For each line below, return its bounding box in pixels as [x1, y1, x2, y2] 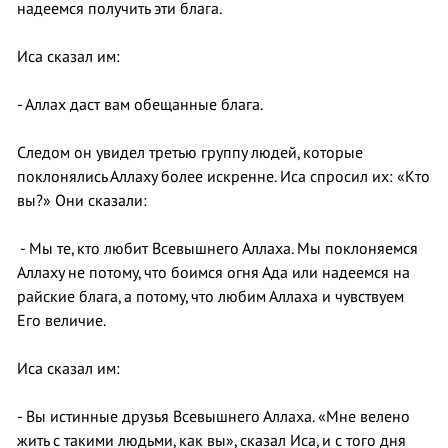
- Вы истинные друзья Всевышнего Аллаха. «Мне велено [17, 407, 410, 426]
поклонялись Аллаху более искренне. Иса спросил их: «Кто [17, 167, 430, 186]
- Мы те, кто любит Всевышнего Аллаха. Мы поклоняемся [17, 239, 418, 258]
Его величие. [17, 311, 106, 330]
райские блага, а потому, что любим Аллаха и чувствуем [17, 287, 404, 306]
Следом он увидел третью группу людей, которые [17, 143, 363, 162]
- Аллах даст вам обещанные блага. [17, 95, 263, 114]
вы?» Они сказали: [17, 191, 147, 210]
